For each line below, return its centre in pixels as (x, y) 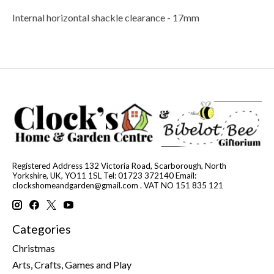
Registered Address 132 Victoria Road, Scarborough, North (119, 165)
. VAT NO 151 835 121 (181, 185)
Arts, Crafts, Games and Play (72, 264)
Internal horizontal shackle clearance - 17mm (106, 18)
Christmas (34, 248)
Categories (42, 229)
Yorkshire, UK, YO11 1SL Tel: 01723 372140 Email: (104, 175)
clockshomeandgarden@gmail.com (75, 185)
